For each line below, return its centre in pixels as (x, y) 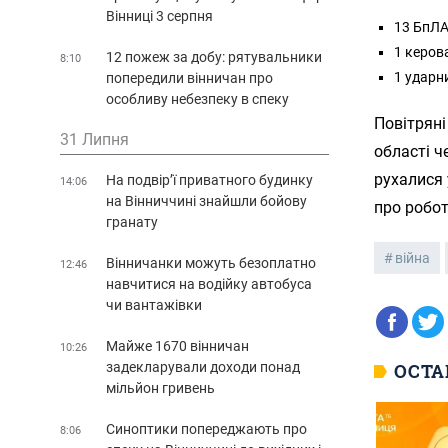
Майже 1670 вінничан (177, 345)
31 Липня (94, 139)
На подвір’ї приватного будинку (209, 179)
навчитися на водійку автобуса (209, 283)
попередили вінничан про (189, 77)
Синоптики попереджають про (206, 428)
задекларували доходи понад (203, 366)
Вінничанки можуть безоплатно (211, 262)
